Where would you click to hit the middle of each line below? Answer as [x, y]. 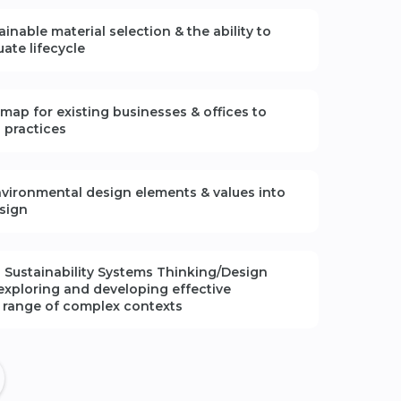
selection [140, 31]
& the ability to [221, 31]
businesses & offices [180, 111]
